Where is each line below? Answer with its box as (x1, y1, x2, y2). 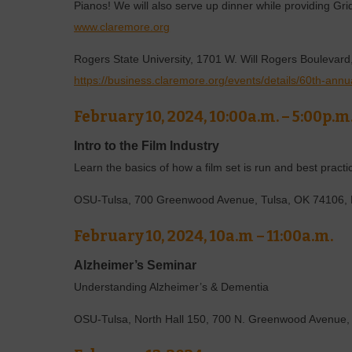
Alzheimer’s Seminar (74, 258, 197, 273)
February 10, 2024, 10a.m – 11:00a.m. (74, 226, 334, 245)
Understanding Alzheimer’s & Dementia (74, 281, 269, 294)
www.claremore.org (74, 21, 170, 34)
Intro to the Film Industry (74, 139, 220, 153)
